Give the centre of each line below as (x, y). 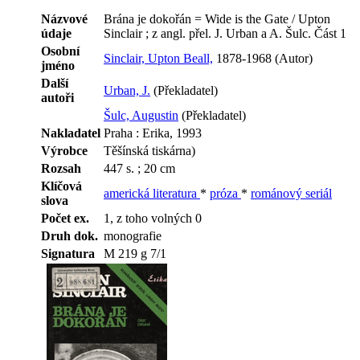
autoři (57, 97)
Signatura (68, 253)
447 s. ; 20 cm (139, 168)
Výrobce (64, 150)
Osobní (60, 51)
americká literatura (152, 193)
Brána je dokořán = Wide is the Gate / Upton (217, 18)
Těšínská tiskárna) (149, 150)
